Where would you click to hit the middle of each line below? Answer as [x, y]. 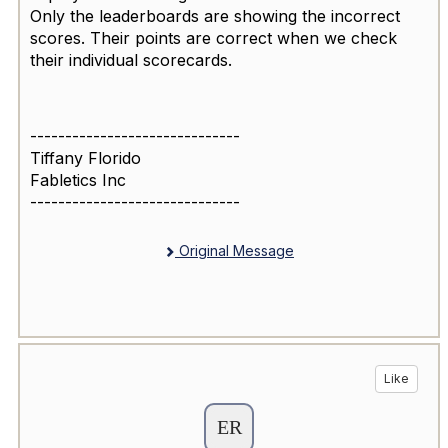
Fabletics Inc [78, 179]
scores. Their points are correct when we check [213, 37]
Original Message [234, 250]
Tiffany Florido [85, 157]
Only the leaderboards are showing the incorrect [215, 15]
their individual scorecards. [131, 59]
